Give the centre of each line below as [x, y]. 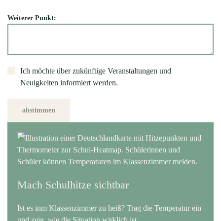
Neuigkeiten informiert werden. [69, 83]
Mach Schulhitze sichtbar [73, 185]
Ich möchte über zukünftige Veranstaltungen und [96, 71]
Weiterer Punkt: [32, 18]
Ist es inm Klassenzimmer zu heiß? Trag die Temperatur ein [109, 208]
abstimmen [39, 110]
